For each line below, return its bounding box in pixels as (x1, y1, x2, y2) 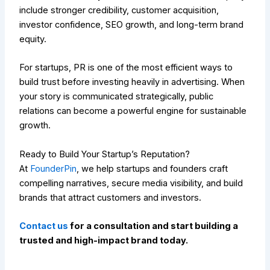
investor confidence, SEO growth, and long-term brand (19, 19, 244, 30)
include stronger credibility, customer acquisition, (19, 4, 219, 16)
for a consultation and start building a (68, 220, 239, 231)
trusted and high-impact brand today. (19, 234, 189, 246)
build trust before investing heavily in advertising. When (19, 77, 245, 88)
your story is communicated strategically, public (19, 91, 214, 102)
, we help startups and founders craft (77, 163, 228, 174)
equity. (19, 33, 47, 45)
